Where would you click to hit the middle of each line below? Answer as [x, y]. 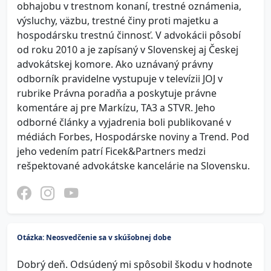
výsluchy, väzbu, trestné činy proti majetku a [118, 21]
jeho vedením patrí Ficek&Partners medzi [111, 151]
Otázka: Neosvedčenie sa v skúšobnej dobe [94, 237]
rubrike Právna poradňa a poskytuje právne [117, 93]
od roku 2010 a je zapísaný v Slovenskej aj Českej [128, 50]
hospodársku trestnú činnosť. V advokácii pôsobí [129, 35]
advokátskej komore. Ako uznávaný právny [115, 64]
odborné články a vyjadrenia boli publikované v [124, 122]
